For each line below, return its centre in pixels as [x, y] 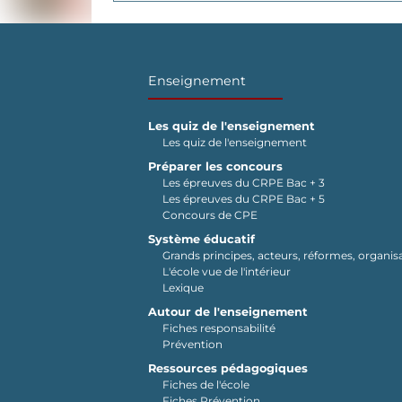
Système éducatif [201, 240]
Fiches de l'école [206, 385]
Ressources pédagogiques [228, 369]
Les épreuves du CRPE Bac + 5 [244, 199]
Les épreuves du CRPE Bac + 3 [244, 183]
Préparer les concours [215, 167]
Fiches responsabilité [219, 328]
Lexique [183, 288]
